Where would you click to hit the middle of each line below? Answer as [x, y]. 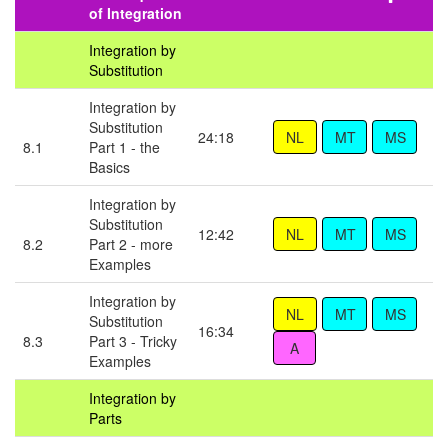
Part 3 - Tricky [133, 341]
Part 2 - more [131, 244]
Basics [109, 167]
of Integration [135, 13]
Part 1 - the [124, 147]
